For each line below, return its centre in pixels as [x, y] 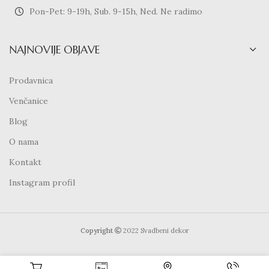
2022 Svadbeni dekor [155, 231]
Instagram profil [42, 183]
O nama [24, 142]
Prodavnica [31, 80]
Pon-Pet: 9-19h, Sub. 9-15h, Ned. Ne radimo [116, 11]
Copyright [96, 231]
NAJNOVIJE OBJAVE [54, 50]
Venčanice [29, 101]
